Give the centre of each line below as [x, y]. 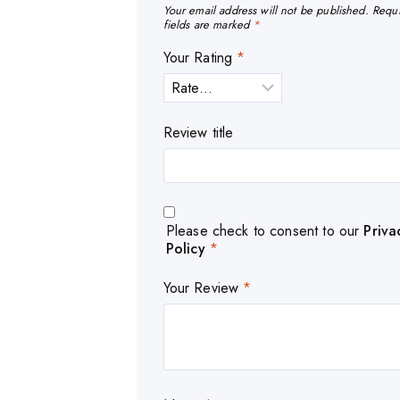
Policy [185, 249]
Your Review [203, 288]
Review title [198, 133]
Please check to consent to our [265, 231]
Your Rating [200, 58]
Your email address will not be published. [266, 11]
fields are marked [208, 25]
